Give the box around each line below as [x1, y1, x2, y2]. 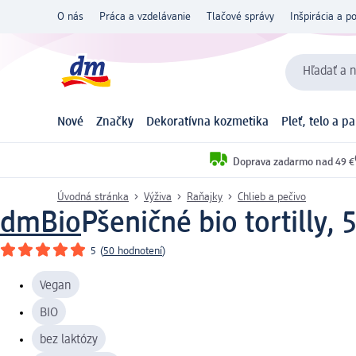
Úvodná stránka [57, 191, 129, 203]
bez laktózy [40, 333, 98, 346]
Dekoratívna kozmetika [146, 116, 269, 130]
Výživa [144, 191, 172, 203]
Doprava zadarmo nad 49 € [233, 156, 354, 168]
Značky [96, 116, 133, 130]
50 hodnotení [103, 245, 162, 257]
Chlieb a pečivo [238, 191, 306, 203]
